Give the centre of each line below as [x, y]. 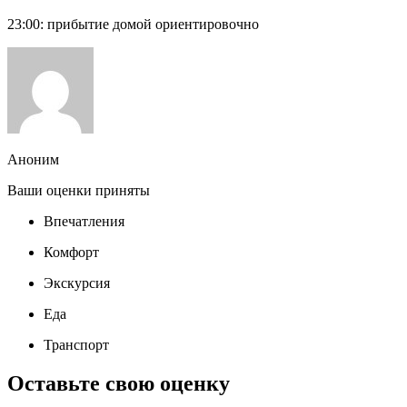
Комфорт [71, 253]
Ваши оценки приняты [79, 191]
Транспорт [76, 345]
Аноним [33, 160]
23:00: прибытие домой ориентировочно [133, 25]
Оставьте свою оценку [119, 384]
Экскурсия [77, 283]
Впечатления [84, 222]
